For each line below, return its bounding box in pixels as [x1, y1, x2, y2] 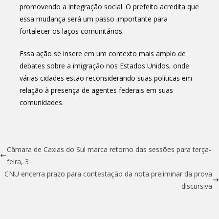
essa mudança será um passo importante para [20, 14, 168, 23]
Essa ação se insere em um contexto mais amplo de [20, 48, 186, 58]
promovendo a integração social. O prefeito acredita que [20, 1, 199, 11]
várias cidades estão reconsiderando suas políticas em [20, 73, 192, 83]
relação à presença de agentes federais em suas [20, 85, 173, 95]
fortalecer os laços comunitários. [20, 26, 124, 36]
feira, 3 [7, 156, 29, 166]
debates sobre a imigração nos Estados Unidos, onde [20, 61, 189, 70]
